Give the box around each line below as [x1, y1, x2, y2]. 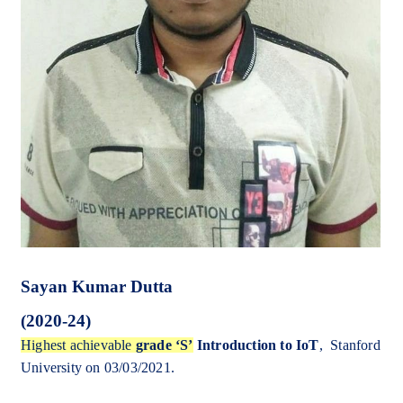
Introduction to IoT [196, 336, 319, 353]
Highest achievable [21, 336, 136, 353]
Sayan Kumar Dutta [21, 276, 173, 296]
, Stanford [318, 336, 381, 353]
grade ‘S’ [135, 336, 193, 353]
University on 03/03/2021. [21, 359, 175, 375]
